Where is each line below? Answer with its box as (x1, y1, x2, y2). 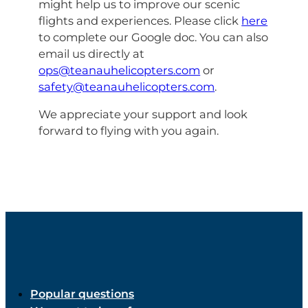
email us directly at (38, 46, 145, 60)
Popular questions (30, 287, 134, 300)
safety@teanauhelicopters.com (38, 79, 215, 93)
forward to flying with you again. (38, 124, 219, 138)
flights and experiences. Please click (38, 13, 242, 27)
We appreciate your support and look (38, 107, 248, 122)
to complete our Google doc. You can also (38, 30, 269, 44)
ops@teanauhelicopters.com (38, 63, 201, 77)
